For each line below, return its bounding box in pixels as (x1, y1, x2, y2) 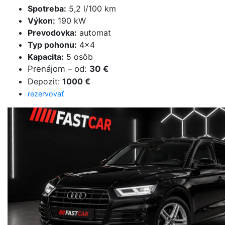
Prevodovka (28, 28, 74, 38)
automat (77, 28, 111, 38)
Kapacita (28, 52, 61, 62)
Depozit (28, 76, 58, 86)
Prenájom (28, 64, 65, 74)
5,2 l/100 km (66, 4, 116, 14)
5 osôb (64, 52, 93, 62)
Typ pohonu (28, 40, 74, 50)
